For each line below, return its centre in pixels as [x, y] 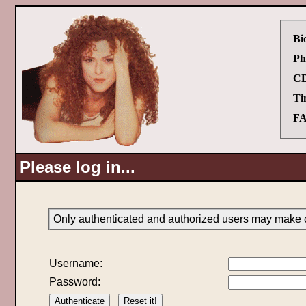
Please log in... [77, 167]
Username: [75, 263]
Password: [74, 282]
